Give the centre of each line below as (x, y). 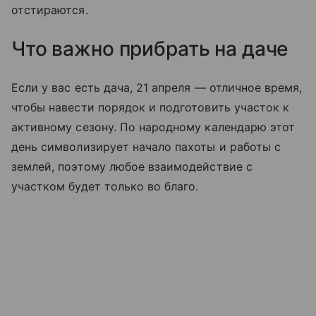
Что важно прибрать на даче (150, 49)
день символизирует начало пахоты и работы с (146, 147)
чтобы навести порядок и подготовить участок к (151, 108)
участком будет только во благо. (105, 187)
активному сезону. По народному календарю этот (153, 127)
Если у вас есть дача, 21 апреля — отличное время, (157, 88)
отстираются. (50, 10)
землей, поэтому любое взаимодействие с (132, 167)
